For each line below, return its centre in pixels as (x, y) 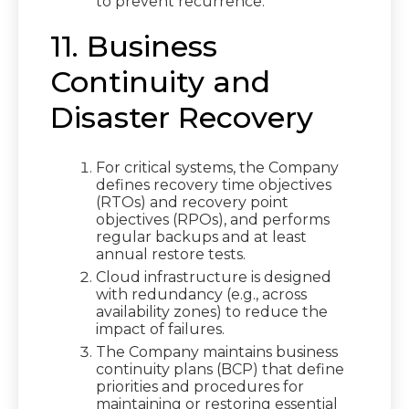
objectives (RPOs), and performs (213, 220)
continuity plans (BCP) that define (220, 369)
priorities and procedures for (200, 387)
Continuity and (160, 82)
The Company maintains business (217, 352)
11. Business (134, 46)
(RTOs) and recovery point (192, 202)
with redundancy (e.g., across (201, 294)
